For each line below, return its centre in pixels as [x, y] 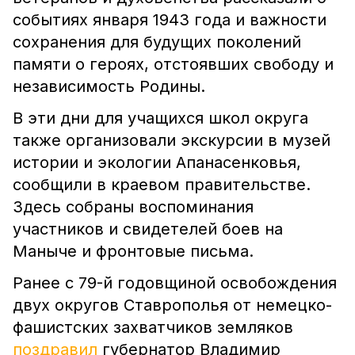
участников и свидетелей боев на [148, 229]
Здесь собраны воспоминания [133, 207]
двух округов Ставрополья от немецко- [172, 305]
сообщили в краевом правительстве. [162, 185]
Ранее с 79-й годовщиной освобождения [175, 283]
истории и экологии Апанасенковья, [157, 162]
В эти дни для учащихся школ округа [160, 118]
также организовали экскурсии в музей [172, 140]
